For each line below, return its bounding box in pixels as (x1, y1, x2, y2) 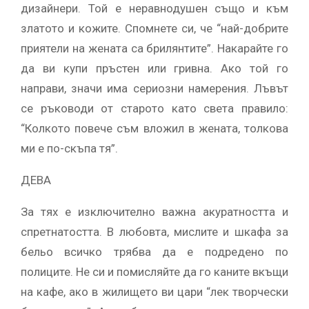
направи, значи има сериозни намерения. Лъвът (21, 81, 288, 95)
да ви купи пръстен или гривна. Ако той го (21, 61, 288, 75)
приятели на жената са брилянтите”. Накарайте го (21, 41, 288, 55)
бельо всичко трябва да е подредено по (21, 244, 288, 259)
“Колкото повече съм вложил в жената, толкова (21, 121, 288, 135)
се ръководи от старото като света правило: (21, 101, 288, 115)
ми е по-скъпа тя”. (21, 141, 118, 155)
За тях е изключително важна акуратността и (21, 204, 288, 219)
